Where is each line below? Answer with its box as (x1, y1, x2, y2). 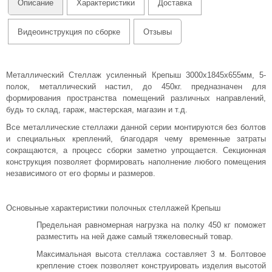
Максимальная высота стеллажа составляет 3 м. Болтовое (36, 249, 266, 259)
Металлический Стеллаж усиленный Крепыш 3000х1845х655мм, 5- (6, 70, 266, 80)
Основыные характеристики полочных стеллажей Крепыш (6, 203, 220, 212)
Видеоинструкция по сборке (18, 27, 120, 36)
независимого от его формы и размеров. (6, 168, 155, 178)
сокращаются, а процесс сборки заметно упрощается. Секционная (6, 145, 266, 155)
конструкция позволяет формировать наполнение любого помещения (6, 157, 266, 166)
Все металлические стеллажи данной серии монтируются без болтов (6, 122, 266, 132)
